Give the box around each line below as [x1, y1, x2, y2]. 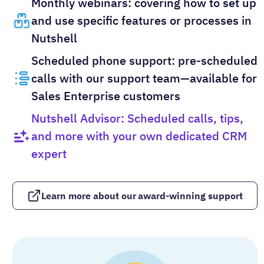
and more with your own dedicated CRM [31, 127, 247, 144]
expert [31, 145, 67, 161]
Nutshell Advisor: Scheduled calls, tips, [31, 110, 243, 126]
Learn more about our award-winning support [41, 189, 243, 202]
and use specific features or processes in [31, 12, 252, 28]
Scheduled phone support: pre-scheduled [31, 52, 258, 68]
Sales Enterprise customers [31, 87, 180, 104]
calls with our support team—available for [31, 70, 257, 86]
